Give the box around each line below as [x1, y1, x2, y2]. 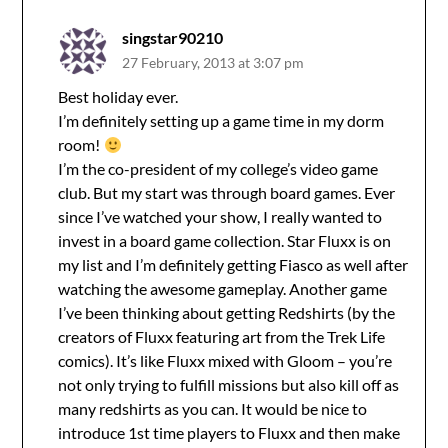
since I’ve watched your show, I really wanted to [58, 207, 383, 226]
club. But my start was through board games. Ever [58, 183, 396, 202]
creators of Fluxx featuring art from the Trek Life [58, 327, 386, 346]
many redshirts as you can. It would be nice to [58, 399, 368, 418]
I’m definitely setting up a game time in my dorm [58, 111, 385, 130]
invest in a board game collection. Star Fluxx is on [58, 231, 392, 250]
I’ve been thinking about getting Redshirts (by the [58, 303, 396, 322]
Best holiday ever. [58, 87, 179, 106]
